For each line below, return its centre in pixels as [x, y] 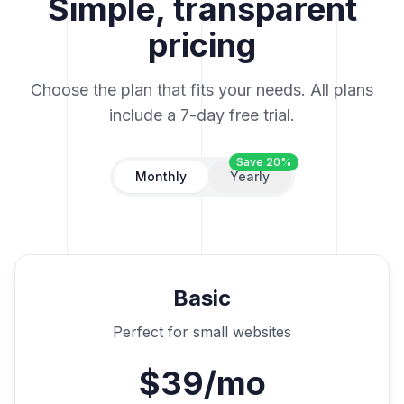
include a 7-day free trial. [202, 115]
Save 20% [263, 162]
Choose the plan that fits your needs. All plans [202, 90]
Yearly [249, 177]
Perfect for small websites [202, 332]
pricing [202, 46]
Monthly [161, 177]
